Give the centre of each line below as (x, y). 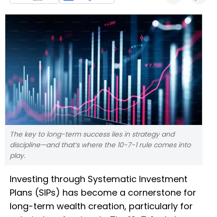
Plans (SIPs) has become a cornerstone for (103, 193)
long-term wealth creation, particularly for (101, 206)
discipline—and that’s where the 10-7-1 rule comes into (100, 145)
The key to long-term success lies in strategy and (92, 134)
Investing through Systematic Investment (99, 179)
